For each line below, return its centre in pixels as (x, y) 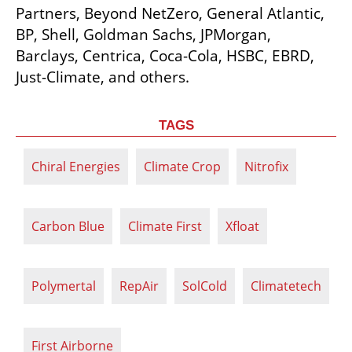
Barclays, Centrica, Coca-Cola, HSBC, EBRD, (165, 55)
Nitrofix (266, 166)
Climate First (165, 226)
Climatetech (286, 286)
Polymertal (64, 286)
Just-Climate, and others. (103, 77)
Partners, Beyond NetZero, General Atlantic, (170, 13)
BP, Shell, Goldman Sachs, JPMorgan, (143, 34)
